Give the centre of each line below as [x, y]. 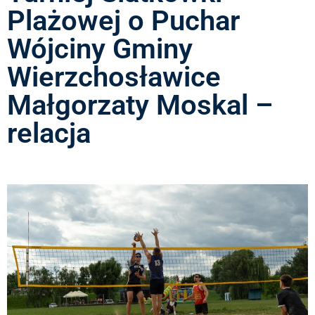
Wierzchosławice [114, 77]
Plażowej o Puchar [123, 20]
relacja [49, 133]
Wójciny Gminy [100, 49]
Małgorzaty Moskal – [140, 105]
